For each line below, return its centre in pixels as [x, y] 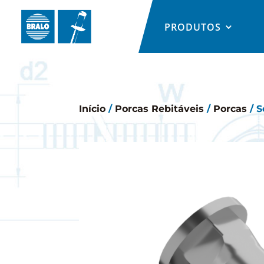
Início [93, 108]
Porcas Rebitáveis [160, 108]
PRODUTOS [192, 27]
